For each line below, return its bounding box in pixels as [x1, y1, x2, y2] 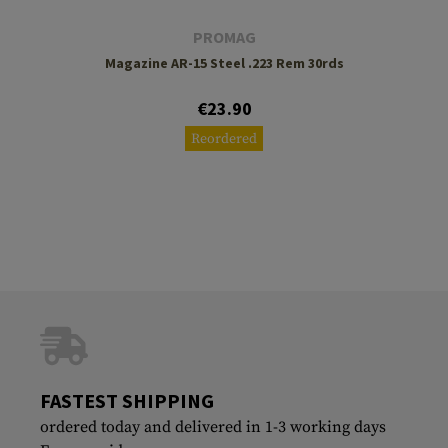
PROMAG [192, 26, 256, 47]
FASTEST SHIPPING [40, 387, 214, 413]
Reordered [191, 129, 257, 148]
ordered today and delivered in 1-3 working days [40, 416, 386, 437]
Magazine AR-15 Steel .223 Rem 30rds [104, 53, 344, 72]
